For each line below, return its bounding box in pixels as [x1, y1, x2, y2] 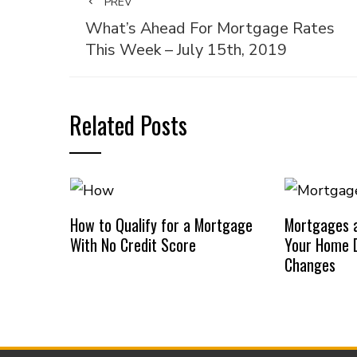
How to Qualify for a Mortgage [69, 212, 253, 237]
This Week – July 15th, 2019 [85, 39, 287, 61]
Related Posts [69, 107, 187, 143]
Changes [284, 252, 335, 277]
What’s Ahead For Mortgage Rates [85, 18, 335, 39]
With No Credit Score [69, 232, 196, 257]
